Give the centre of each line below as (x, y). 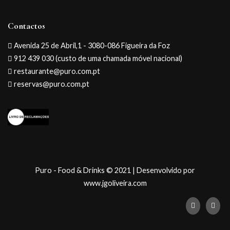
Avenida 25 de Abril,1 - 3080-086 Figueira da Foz (91, 46)
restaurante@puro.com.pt (56, 71)
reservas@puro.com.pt (51, 84)
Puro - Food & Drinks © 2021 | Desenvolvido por (115, 170)
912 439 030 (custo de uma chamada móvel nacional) (97, 59)
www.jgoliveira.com (115, 183)
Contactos (26, 26)
